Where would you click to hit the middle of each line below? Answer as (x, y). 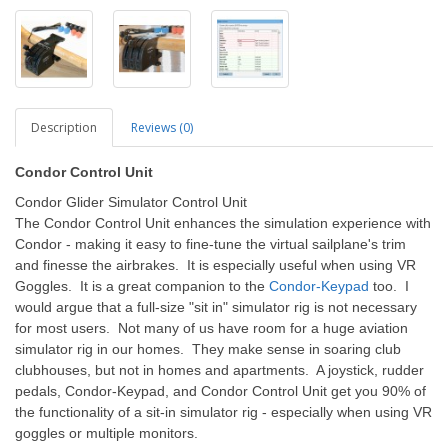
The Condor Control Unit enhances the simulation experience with (223, 223)
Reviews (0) (162, 127)
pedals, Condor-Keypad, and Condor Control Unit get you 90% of (220, 391)
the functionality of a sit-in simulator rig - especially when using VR (223, 412)
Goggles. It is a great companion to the (142, 286)
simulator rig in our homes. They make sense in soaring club (208, 349)
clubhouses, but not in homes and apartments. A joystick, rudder (219, 370)
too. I (389, 286)
